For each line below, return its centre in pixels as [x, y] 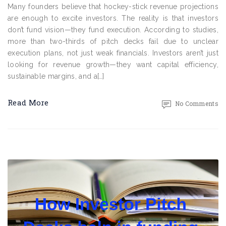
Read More [28, 102]
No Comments [196, 103]
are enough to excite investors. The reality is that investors [113, 18]
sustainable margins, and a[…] [56, 76]
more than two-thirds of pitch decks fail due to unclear [113, 41]
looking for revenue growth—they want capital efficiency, [113, 65]
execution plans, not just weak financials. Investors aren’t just [113, 53]
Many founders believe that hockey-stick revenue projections [113, 7]
